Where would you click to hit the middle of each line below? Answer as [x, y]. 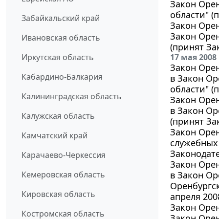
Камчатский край [55, 135]
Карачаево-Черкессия [64, 155]
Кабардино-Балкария [62, 77]
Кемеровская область [63, 174]
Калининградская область [72, 96]
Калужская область [58, 116]
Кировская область [58, 194]
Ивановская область [61, 37]
